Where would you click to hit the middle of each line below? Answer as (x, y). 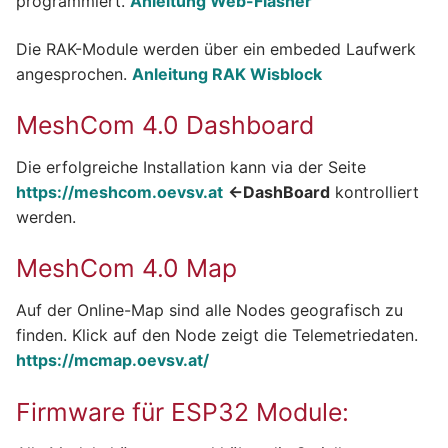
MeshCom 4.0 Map (126, 268)
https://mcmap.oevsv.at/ (112, 359)
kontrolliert (374, 191)
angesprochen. (74, 73)
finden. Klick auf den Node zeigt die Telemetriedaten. (217, 334)
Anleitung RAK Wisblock (227, 73)
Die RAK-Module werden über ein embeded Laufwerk (216, 48)
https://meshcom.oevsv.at (119, 191)
